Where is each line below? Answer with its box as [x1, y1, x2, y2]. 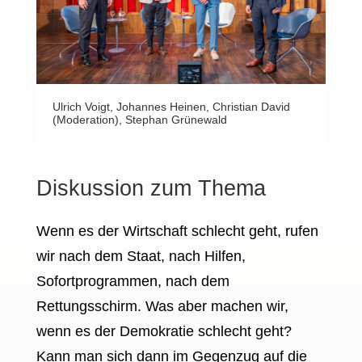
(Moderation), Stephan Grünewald [52, 112, 227, 126]
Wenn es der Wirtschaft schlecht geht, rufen [36, 222, 318, 239]
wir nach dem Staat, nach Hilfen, [36, 247, 246, 264]
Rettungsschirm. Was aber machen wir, [36, 297, 288, 314]
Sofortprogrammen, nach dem [36, 272, 229, 289]
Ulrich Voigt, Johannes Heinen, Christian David [52, 99, 290, 113]
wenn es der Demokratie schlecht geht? [36, 322, 292, 339]
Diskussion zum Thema [36, 175, 266, 200]
